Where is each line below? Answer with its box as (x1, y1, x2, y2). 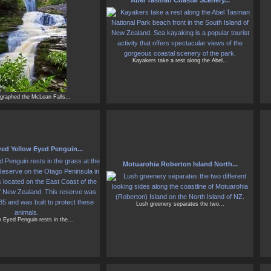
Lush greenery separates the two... (135, 201, 224, 207)
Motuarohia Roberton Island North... (122, 160, 238, 168)
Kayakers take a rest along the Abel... (132, 57, 228, 64)
